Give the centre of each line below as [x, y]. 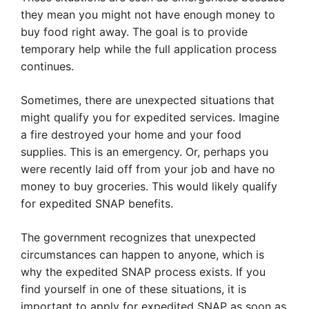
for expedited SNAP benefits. [97, 204]
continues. [47, 67]
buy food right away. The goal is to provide [134, 32]
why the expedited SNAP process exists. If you [143, 272]
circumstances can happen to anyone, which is [142, 255]
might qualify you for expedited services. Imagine [150, 118]
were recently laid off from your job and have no [148, 169]
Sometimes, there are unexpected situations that [148, 100]
